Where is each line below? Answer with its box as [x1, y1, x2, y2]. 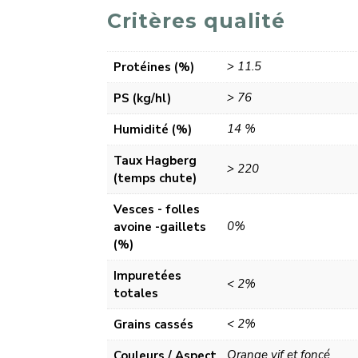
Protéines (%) [113, 59, 195, 76]
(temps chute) [113, 170, 197, 187]
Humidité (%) [113, 121, 193, 138]
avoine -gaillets [113, 219, 207, 236]
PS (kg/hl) [113, 90, 172, 107]
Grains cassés [113, 316, 194, 333]
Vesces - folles [113, 201, 201, 218]
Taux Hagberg [113, 153, 197, 169]
